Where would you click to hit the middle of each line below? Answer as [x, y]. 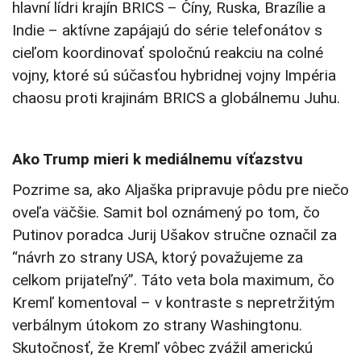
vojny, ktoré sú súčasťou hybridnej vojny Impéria [174, 76]
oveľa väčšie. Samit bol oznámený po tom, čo [166, 213]
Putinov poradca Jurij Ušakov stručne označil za [174, 235]
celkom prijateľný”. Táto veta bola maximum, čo [173, 280]
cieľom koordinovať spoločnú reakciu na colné [168, 53]
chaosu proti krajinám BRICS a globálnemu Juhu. [176, 98]
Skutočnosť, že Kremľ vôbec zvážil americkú [162, 348]
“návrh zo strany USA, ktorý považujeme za [158, 258]
